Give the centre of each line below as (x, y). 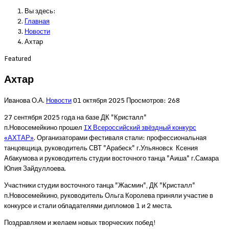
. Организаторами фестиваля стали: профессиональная (120, 138)
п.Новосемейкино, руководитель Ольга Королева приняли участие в (109, 196)
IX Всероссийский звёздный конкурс (140, 128)
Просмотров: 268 (153, 100)
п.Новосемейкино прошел (44, 128)
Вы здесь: (42, 11)
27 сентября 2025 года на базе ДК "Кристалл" (75, 117)
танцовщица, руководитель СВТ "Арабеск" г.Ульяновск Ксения (101, 148)
